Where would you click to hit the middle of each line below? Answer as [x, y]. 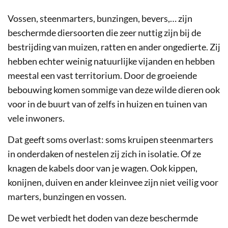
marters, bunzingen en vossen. [67, 196]
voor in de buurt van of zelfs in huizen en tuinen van [107, 104]
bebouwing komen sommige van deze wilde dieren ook [114, 89]
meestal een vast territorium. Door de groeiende [102, 75]
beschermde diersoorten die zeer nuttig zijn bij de [104, 32]
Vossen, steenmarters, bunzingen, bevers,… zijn [100, 18]
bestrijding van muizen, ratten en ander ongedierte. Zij [114, 47]
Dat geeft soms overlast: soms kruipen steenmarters [110, 139]
